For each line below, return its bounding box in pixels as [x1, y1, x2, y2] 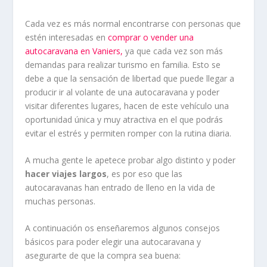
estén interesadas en [25, 31, 108, 43]
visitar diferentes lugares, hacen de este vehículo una [25, 100, 229, 111]
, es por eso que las [107, 167, 183, 179]
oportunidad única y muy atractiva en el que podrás [25, 113, 223, 125]
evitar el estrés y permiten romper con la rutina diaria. [25, 127, 232, 139]
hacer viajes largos [25, 167, 107, 179]
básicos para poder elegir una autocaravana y [25, 236, 201, 248]
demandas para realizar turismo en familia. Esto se [25, 58, 221, 70]
